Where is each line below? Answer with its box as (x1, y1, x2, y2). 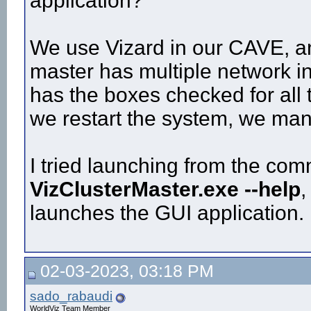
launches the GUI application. (30, 201, 304, 225)
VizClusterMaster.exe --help (30, 178, 301, 201)
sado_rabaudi (30, 289, 112, 303)
